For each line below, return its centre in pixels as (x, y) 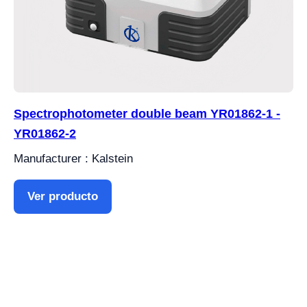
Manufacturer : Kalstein (73, 159)
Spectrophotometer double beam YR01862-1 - (147, 114)
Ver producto (63, 197)
